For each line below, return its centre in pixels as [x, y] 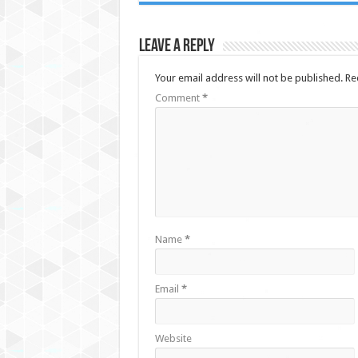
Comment [178, 97]
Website [173, 338]
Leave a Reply [177, 46]
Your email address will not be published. [249, 78]
